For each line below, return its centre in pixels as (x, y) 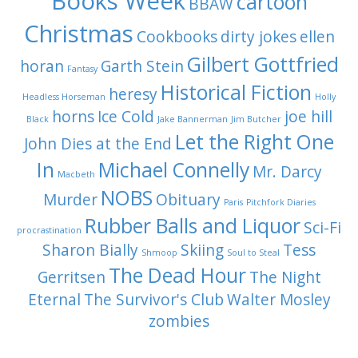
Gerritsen (71, 277)
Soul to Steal (253, 253)
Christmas (78, 34)
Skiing (202, 250)
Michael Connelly (173, 170)
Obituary (188, 200)
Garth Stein (142, 66)
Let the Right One (255, 142)
